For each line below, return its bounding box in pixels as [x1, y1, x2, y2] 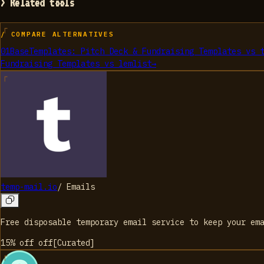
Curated [57, 237, 90, 248]
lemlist [118, 58, 151, 69]
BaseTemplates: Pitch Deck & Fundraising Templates [10, 45, 241, 57]
